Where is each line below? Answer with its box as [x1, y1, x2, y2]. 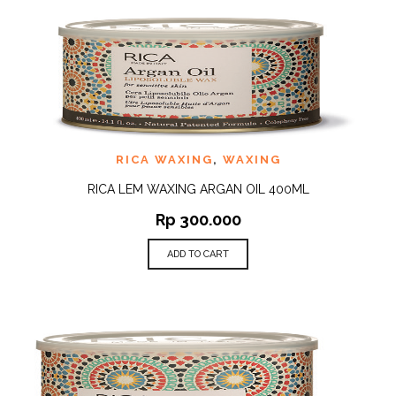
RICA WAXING [115, 153, 213, 166]
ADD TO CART [167, 248, 229, 260]
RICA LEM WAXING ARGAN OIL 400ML [87, 182, 309, 196]
